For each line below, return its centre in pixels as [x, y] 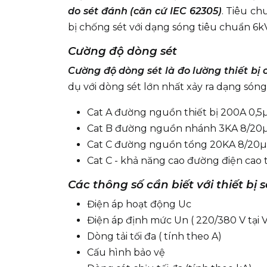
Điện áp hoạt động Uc [139, 204]
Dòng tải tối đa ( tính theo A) [154, 236]
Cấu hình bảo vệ [126, 252]
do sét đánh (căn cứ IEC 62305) [145, 11]
